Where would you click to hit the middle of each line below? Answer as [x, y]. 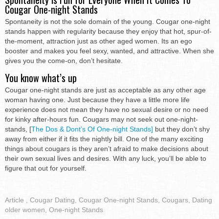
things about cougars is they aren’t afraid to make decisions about [107, 148]
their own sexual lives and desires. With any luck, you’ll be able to [106, 158]
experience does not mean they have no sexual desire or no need [107, 109]
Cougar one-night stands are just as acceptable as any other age [105, 90]
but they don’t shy [181, 129]
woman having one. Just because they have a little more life [97, 99]
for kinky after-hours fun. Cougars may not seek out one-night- [101, 119]
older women [25, 209]
